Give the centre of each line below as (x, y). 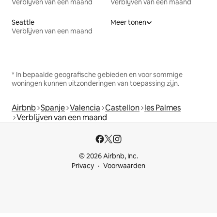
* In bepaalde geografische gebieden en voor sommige (97, 74)
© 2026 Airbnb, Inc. (108, 156)
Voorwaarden (124, 166)
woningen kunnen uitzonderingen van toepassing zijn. (95, 83)
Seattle (23, 22)
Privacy (83, 166)
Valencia (85, 108)
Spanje (53, 108)
